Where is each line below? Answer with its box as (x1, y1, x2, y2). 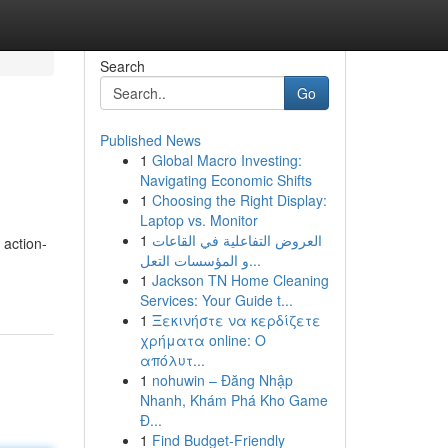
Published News (99, 130, 201, 150)
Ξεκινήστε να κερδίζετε (151, 310, 321, 330)
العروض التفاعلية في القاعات (151, 230, 322, 250)
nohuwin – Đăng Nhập (151, 370, 293, 390)
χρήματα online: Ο (139, 330, 266, 350)
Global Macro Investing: (151, 150, 302, 170)
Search (99, 56, 145, 76)
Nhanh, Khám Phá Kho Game (139, 390, 328, 410)
